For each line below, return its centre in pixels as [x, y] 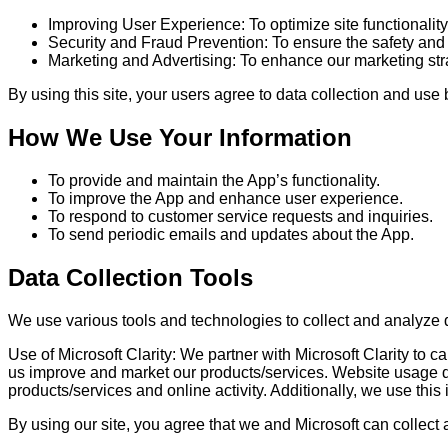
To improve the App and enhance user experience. [225, 199]
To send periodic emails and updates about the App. [231, 235]
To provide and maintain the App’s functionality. [214, 181]
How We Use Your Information [180, 138]
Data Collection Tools [130, 277]
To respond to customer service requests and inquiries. [240, 217]
